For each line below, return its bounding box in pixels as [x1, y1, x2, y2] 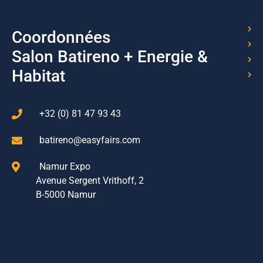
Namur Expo [39, 160, 90, 172]
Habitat [12, 66, 65, 86]
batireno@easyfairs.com [39, 134, 140, 146]
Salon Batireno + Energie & [12, 46, 208, 66]
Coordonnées [12, 27, 110, 47]
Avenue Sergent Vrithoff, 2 [36, 174, 144, 186]
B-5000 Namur [36, 188, 96, 200]
